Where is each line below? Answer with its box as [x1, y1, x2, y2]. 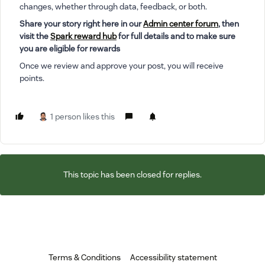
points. [20, 73, 44, 83]
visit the [20, 31, 50, 41]
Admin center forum [143, 18, 218, 29]
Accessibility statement [130, 252, 217, 263]
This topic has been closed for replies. [63, 169, 202, 180]
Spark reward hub [50, 31, 117, 41]
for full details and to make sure [117, 31, 235, 41]
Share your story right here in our [20, 18, 143, 29]
